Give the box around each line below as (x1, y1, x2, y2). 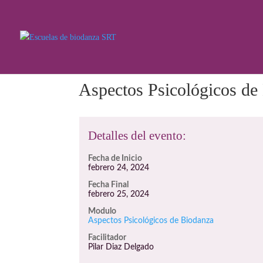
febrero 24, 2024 (88, 164, 150, 172)
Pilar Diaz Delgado (88, 243, 154, 251)
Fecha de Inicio (88, 154, 143, 163)
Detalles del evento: (88, 129, 187, 143)
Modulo (88, 207, 117, 215)
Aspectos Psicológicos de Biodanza (88, 217, 214, 225)
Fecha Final (88, 181, 129, 189)
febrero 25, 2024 (88, 190, 150, 198)
